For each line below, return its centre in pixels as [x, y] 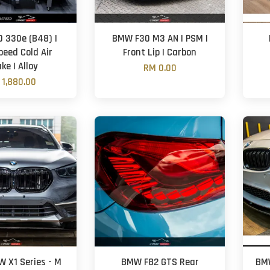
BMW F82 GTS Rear [160, 262]
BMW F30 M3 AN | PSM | [160, 39]
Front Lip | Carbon [160, 53]
